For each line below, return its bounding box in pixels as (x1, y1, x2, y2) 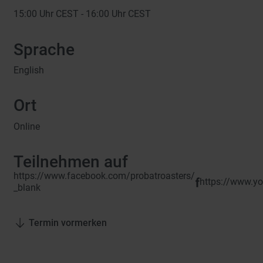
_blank (14, 182, 41, 194)
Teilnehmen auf (14, 151, 129, 171)
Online (14, 120, 41, 132)
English (14, 65, 45, 76)
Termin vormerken (29, 217, 107, 228)
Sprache (14, 39, 75, 59)
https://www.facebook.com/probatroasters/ (14, 170, 195, 182)
